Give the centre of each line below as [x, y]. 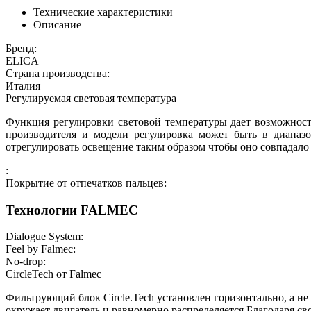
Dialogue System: [44, 237]
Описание [57, 24]
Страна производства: [58, 73]
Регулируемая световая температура [91, 98]
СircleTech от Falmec [53, 274]
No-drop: [26, 262]
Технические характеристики [103, 12]
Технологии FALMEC [72, 210]
